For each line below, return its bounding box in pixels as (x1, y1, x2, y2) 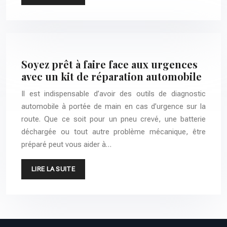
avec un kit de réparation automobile (21, 69, 202, 84)
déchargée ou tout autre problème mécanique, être (21, 127, 206, 137)
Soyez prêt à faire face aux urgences (21, 57, 198, 71)
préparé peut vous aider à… (21, 140, 111, 149)
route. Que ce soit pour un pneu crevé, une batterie (21, 115, 206, 124)
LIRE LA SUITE (31, 165, 75, 173)
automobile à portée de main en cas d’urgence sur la (21, 102, 206, 111)
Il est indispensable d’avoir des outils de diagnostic (21, 89, 206, 99)
